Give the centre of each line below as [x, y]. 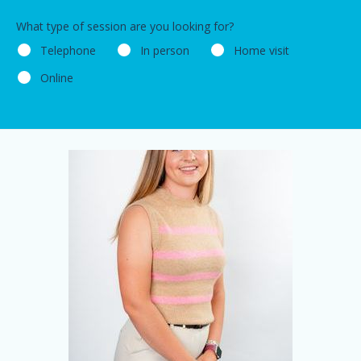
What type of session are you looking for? [125, 26]
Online [57, 78]
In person [165, 50]
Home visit [261, 50]
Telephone [68, 50]
